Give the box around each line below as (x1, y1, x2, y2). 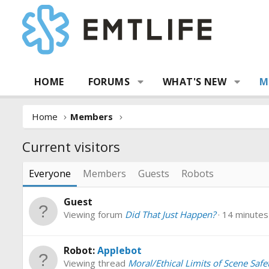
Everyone (29, 167, 71, 180)
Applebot (97, 244, 142, 258)
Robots (181, 167, 214, 180)
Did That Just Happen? (125, 208, 216, 221)
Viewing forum (64, 208, 125, 221)
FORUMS (88, 75, 130, 88)
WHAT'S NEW (163, 75, 227, 88)
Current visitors (22, 138, 120, 156)
